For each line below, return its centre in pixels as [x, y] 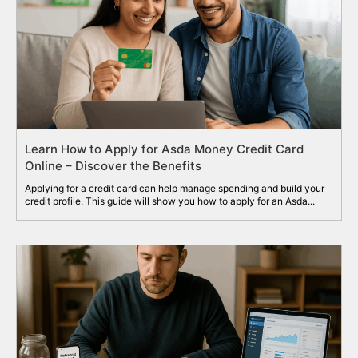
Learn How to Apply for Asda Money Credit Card [164, 149]
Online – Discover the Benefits [113, 165]
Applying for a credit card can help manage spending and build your [175, 188]
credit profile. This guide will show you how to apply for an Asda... [170, 201]
